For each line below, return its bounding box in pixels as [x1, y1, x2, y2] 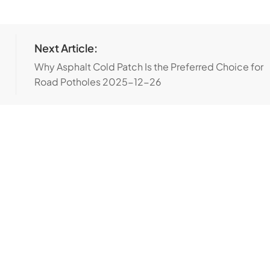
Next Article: [34, 41, 98, 55]
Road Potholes [34, 75, 103, 88]
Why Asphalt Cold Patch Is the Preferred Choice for [34, 60, 264, 73]
